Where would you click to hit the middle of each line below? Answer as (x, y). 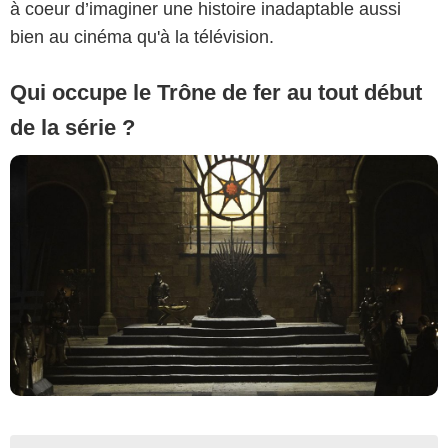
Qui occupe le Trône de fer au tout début (216, 92)
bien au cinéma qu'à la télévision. (142, 36)
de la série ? (72, 127)
